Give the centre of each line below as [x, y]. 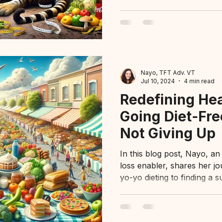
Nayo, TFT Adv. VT [168, 72]
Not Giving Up [168, 133]
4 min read [199, 81]
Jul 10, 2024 [158, 81]
